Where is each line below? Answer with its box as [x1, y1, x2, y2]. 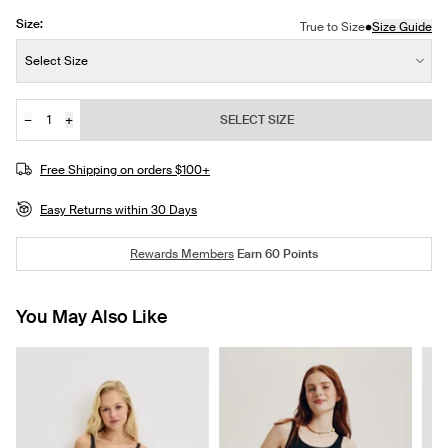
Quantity [23, 118, 70, 135]
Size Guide [372, 19, 432, 36]
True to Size [300, 19, 365, 36]
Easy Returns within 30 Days [40, 202, 197, 219]
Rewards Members [130, 246, 234, 263]
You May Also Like [16, 305, 168, 330]
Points [280, 246, 318, 263]
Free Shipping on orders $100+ [40, 162, 210, 179]
